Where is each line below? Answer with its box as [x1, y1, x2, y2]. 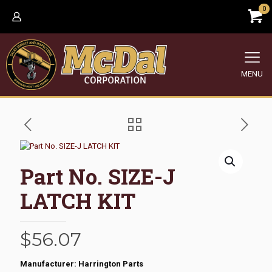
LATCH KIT [20, 186, 135, 214]
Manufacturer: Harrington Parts [20, 259, 143, 268]
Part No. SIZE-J [20, 161, 175, 190]
